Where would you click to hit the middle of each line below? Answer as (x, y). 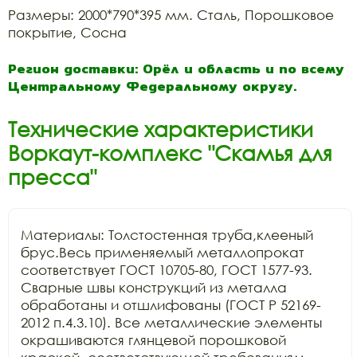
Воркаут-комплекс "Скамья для (170, 153)
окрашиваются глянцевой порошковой (153, 339)
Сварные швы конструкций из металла (154, 287)
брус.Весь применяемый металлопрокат (163, 252)
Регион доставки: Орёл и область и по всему (176, 68)
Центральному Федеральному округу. (152, 86)
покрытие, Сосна (67, 32)
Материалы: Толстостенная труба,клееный (167, 234)
